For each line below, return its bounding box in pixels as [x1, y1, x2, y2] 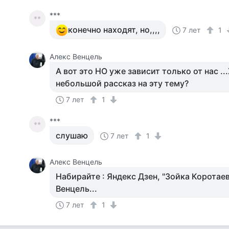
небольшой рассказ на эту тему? [56, 78, 189, 88]
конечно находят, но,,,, [68, 25, 161, 35]
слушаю [56, 130, 88, 141]
